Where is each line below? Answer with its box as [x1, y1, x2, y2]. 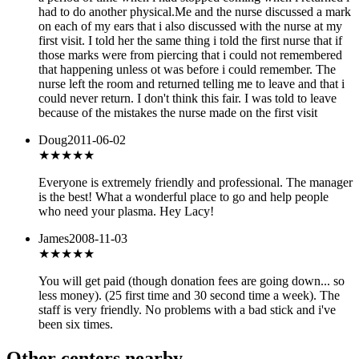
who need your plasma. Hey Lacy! [38, 204, 214, 219]
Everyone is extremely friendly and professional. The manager [38, 175, 353, 190]
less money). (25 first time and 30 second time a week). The [38, 288, 340, 303]
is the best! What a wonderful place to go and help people [38, 190, 329, 204]
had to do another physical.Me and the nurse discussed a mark [38, 5, 351, 19]
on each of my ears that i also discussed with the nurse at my [38, 19, 342, 34]
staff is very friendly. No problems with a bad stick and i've [38, 303, 336, 317]
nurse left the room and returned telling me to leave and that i [38, 77, 345, 91]
